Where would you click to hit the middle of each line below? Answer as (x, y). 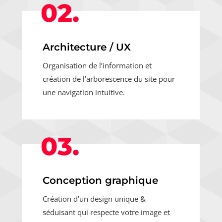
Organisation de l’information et (97, 65)
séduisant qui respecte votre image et (106, 212)
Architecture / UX (86, 47)
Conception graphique (100, 180)
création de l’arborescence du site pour (109, 79)
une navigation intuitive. (83, 92)
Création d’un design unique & (94, 198)
